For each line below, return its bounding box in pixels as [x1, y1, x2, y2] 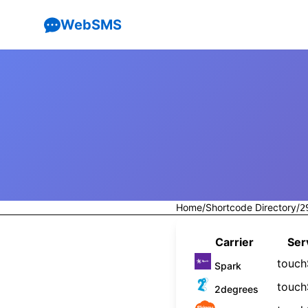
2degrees [214, 283, 258, 295]
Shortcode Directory [206, 201, 296, 213]
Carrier [215, 235, 254, 249]
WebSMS [60, 16, 122, 33]
